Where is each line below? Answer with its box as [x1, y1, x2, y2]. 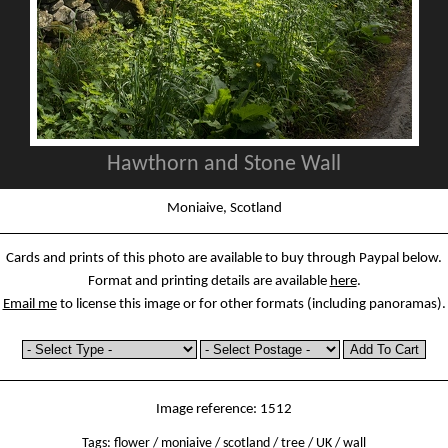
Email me [2, 296, 57, 313]
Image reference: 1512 [156, 401, 292, 418]
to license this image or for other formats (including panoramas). [56, 296, 446, 313]
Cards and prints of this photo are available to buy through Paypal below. [6, 250, 442, 267]
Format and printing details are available [87, 273, 330, 290]
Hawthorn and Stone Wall [107, 153, 341, 176]
